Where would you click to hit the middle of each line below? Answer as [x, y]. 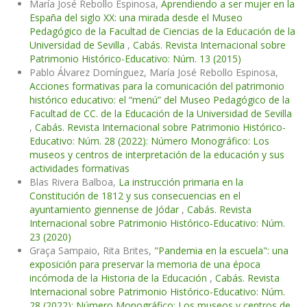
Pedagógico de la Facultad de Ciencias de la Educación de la [162, 32]
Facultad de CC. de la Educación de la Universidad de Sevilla [161, 114]
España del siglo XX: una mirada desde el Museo [136, 18]
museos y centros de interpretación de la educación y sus [157, 155]
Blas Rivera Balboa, [74, 182]
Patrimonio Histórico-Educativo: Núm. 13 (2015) [135, 59]
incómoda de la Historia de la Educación [120, 278]
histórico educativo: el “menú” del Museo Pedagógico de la [160, 100]
